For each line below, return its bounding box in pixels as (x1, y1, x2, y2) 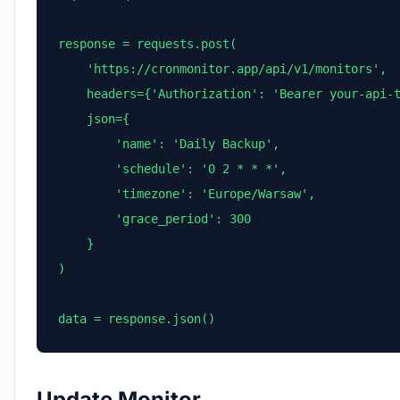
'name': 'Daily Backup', (58, 137, 279, 151)
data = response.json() (58, 312, 215, 326)
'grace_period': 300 (58, 212, 251, 226)
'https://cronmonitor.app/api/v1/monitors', (58, 62, 387, 76)
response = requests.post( (58, 37, 237, 51)
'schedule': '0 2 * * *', (58, 162, 287, 176)
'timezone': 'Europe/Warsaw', (58, 187, 315, 201)
